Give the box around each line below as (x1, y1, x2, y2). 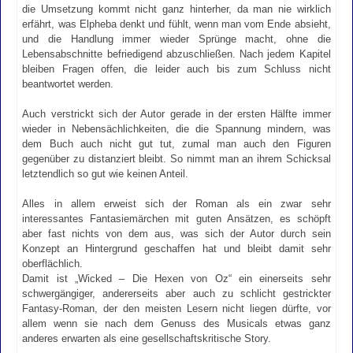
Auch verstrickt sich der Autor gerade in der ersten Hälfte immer (22, 108, 331, 121)
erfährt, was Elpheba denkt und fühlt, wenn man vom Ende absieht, (22, 17, 331, 30)
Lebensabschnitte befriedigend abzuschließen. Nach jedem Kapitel (22, 47, 331, 60)
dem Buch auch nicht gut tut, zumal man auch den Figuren (22, 138, 331, 150)
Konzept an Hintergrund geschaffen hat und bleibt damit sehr (22, 243, 331, 255)
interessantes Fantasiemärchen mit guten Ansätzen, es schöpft (22, 213, 331, 225)
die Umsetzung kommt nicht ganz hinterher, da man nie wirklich (22, 2, 331, 15)
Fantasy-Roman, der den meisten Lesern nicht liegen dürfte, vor (22, 303, 331, 315)
